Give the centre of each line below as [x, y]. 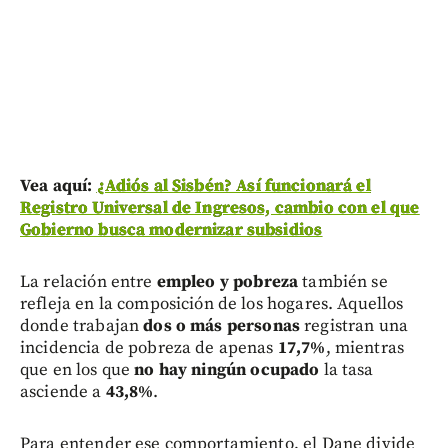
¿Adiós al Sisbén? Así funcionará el [233, 186]
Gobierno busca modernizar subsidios [171, 230]
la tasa [346, 370]
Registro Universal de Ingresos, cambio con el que [220, 208]
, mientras [365, 348]
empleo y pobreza [227, 282]
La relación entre [88, 282]
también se [343, 282]
